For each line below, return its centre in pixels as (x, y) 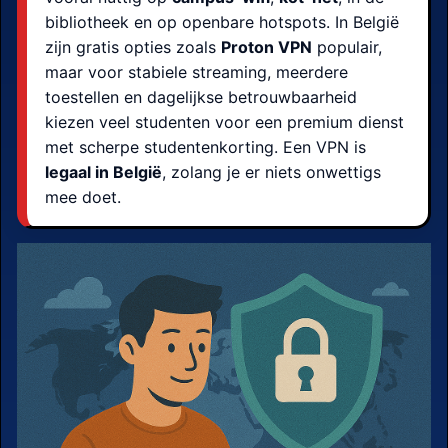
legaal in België (103, 172)
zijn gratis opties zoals (133, 47)
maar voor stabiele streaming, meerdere (196, 72)
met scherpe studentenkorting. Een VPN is (205, 147)
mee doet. (83, 197)
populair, (347, 47)
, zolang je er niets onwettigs (271, 172)
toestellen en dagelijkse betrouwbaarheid (201, 97)
